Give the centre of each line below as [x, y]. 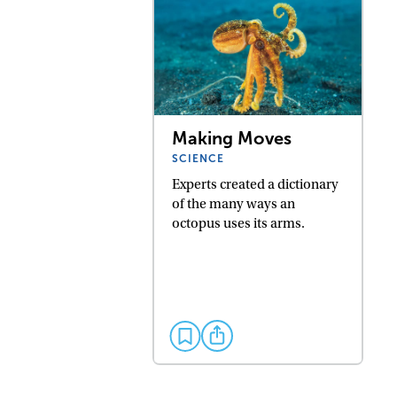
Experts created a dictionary [256, 184]
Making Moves [232, 138]
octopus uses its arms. [239, 223]
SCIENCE [198, 158]
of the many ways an [234, 203]
